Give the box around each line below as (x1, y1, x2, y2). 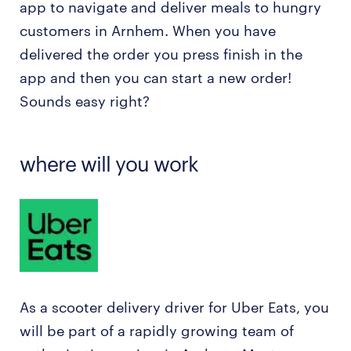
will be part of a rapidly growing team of (20, 322, 294, 339)
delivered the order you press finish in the (20, 45, 302, 63)
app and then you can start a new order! (20, 69, 291, 86)
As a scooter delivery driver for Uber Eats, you (20, 299, 329, 316)
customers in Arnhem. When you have (20, 22, 276, 39)
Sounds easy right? (20, 92, 150, 110)
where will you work (20, 151, 198, 175)
